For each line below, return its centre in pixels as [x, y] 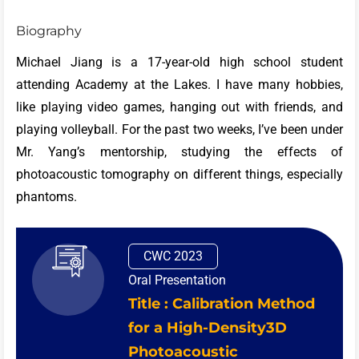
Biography [49, 30]
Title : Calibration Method [222, 304]
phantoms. [46, 197]
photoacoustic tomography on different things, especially [179, 175]
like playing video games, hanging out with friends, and [179, 107]
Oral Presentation [177, 280]
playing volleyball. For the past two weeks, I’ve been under [179, 130]
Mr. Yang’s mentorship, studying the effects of [179, 152]
